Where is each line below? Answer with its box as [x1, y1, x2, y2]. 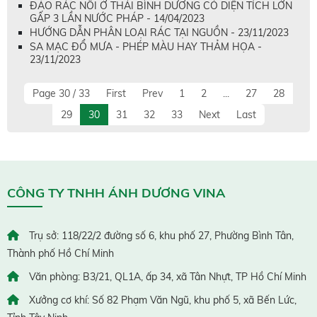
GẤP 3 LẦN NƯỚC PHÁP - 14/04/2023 [30, 11, 204, 25]
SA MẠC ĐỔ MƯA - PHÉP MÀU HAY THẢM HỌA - [30, 40, 262, 53]
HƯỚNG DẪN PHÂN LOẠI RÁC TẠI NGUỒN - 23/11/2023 [30, 25, 289, 39]
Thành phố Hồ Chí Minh [7, 246, 114, 260]
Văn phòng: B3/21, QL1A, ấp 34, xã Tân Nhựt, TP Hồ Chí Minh [26, 270, 306, 283]
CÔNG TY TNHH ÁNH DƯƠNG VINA [7, 184, 226, 201]
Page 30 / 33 [33, 86, 90, 100]
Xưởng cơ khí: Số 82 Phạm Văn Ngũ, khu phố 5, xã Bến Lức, [26, 293, 296, 306]
